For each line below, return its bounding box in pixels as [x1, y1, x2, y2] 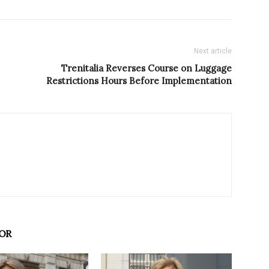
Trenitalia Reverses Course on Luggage [61, 62, 232, 74]
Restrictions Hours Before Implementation [46, 75, 232, 87]
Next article [194, 47, 232, 56]
